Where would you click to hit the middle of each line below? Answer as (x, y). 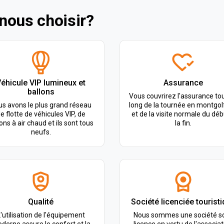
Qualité (41, 202)
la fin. (183, 123)
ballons (41, 92)
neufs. (41, 132)
